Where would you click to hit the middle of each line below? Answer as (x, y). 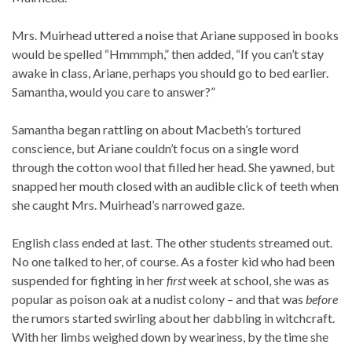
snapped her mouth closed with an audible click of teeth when (175, 186)
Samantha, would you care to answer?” (114, 92)
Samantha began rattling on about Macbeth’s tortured (156, 130)
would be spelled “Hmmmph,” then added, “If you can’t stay (168, 54)
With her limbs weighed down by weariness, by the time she (170, 337)
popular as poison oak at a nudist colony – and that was (159, 299)
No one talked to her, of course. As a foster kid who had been (173, 262)
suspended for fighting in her (89, 280)
